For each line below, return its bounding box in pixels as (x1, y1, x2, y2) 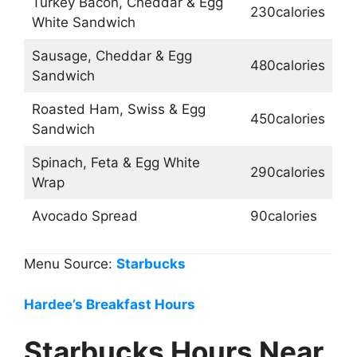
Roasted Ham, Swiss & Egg (31, 100, 206, 117)
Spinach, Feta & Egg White (31, 154, 200, 171)
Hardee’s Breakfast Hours (24, 296, 195, 312)
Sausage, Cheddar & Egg (31, 47, 192, 64)
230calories (249, 3, 325, 20)
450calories (249, 110, 325, 127)
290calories (249, 163, 325, 180)
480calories (249, 57, 325, 73)
